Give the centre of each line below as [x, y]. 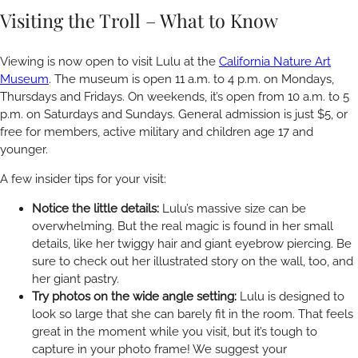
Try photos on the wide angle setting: [136, 297]
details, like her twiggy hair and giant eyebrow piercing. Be [192, 244]
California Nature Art [275, 61]
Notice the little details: [95, 209]
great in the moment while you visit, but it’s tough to [175, 332]
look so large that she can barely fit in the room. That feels [193, 314]
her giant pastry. [76, 279]
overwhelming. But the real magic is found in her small [183, 227]
